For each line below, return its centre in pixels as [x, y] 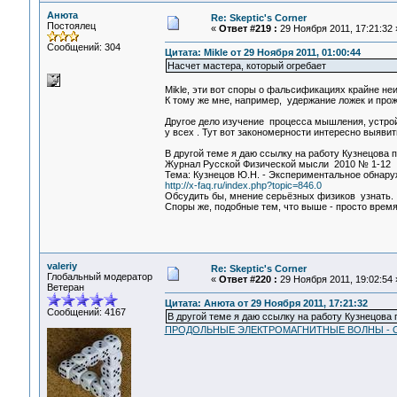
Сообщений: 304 [83, 47]
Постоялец [71, 26]
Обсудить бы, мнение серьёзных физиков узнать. [279, 196]
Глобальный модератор [99, 276]
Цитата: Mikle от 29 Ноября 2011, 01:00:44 [262, 53]
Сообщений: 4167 [86, 312]
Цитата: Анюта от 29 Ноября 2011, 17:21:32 [266, 304]
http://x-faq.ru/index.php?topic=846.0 [243, 186]
